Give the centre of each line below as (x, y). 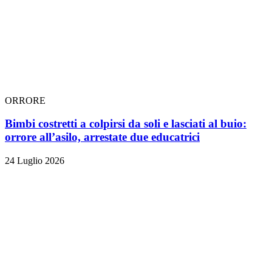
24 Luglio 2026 (35, 161)
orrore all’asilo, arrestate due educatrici (102, 137)
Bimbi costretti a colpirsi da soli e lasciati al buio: (126, 124)
